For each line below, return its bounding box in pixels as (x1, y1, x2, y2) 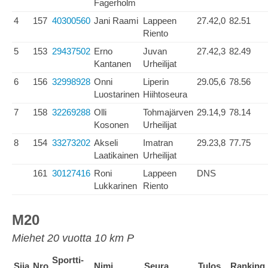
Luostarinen (94, 89, 139, 99)
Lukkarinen (94, 181, 137, 191)
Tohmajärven (143, 107, 193, 117)
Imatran (143, 138, 173, 148)
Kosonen (94, 120, 129, 130)
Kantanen (94, 59, 131, 69)
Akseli (94, 138, 118, 148)
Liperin (143, 77, 169, 87)
